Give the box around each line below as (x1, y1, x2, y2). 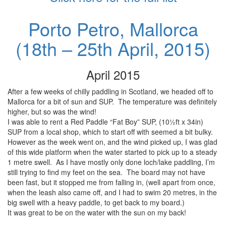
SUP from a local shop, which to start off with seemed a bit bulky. (8, 127, 215, 137)
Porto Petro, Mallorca (28, 16, 198, 42)
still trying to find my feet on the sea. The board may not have (8, 167, 205, 178)
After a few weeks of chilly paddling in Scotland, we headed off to (8, 86, 213, 97)
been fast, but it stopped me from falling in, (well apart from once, (8, 177, 215, 188)
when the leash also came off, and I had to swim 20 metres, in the (8, 187, 217, 198)
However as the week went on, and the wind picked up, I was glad (8, 137, 217, 147)
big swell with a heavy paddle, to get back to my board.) (8, 197, 185, 208)
